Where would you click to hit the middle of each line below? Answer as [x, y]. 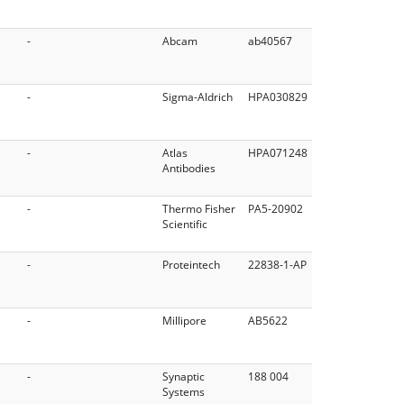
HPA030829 [278, 96]
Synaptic [184, 376]
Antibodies [189, 168]
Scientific [185, 224]
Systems [184, 391]
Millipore [184, 320]
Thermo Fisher [199, 208]
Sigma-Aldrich [197, 96]
